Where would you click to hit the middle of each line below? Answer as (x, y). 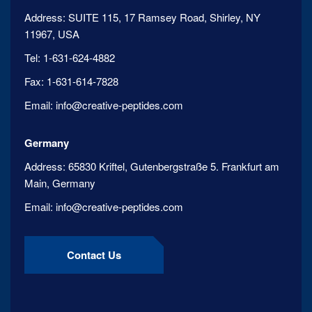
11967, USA (52, 34)
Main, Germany (60, 183)
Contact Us (94, 255)
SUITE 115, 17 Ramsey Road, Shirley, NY (164, 17)
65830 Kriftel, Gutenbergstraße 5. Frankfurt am (174, 166)
